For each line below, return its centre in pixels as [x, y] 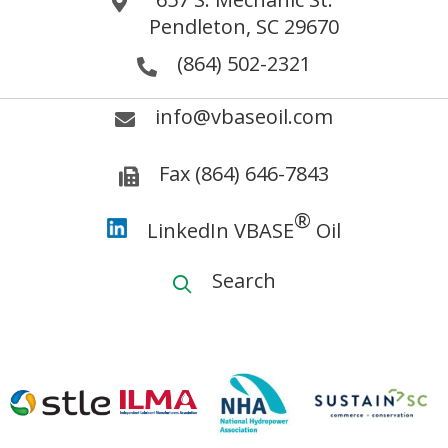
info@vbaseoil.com [244, 117]
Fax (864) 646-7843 [244, 174]
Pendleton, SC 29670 [244, 27]
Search [244, 281]
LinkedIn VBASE [220, 231]
